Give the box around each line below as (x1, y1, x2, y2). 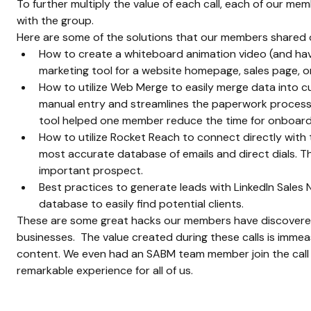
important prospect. (39, 162, 144, 178)
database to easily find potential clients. (39, 196, 244, 211)
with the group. (17, 12, 94, 28)
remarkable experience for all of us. (17, 262, 194, 278)
